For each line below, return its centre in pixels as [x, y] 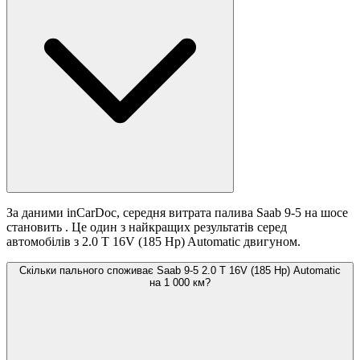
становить [36, 227]
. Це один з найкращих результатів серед [176, 227]
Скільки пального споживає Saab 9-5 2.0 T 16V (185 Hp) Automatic [180, 271]
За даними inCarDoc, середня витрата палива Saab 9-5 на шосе [177, 213]
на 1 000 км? [180, 283]
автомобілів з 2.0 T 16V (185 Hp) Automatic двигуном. [153, 242]
